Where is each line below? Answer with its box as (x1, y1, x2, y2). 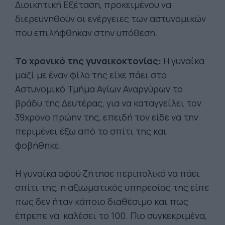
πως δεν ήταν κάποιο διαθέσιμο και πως (15, 195, 188, 207)
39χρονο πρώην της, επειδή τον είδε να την (15, 111, 198, 123)
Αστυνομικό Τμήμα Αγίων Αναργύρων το (15, 83, 183, 95)
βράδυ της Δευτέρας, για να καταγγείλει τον (15, 97, 201, 109)
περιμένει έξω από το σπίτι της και (15, 125, 167, 137)
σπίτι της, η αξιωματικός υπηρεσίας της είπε (15, 181, 209, 193)
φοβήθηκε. (15, 139, 61, 151)
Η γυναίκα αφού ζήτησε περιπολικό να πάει (15, 167, 200, 179)
